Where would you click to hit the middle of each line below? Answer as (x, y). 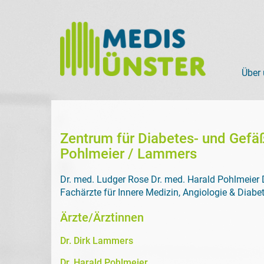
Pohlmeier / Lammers (128, 154)
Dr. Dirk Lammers (97, 241)
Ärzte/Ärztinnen (102, 217)
